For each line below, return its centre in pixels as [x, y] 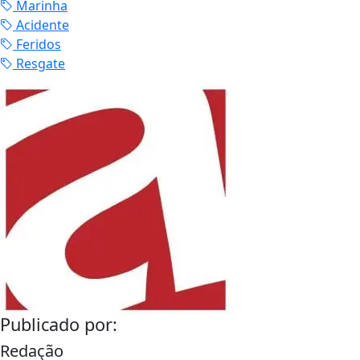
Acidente [41, 25]
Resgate [39, 63]
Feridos [37, 44]
